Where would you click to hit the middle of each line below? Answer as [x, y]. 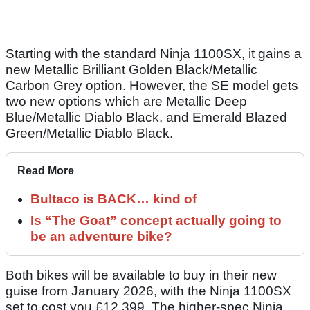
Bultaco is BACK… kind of [113, 199]
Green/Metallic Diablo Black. [89, 133]
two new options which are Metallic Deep [126, 101]
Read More [46, 170]
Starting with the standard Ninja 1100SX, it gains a [154, 53]
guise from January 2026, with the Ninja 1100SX [148, 291]
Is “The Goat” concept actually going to [156, 220]
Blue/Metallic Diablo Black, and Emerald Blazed [146, 117]
